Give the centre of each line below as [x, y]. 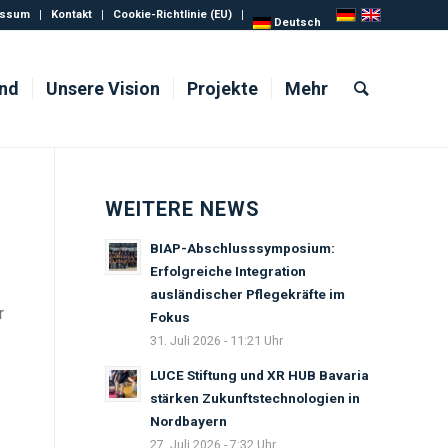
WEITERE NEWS [183, 209]
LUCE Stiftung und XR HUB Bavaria [260, 375]
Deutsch [297, 22]
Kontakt [71, 14]
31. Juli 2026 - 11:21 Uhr [217, 340]
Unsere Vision [103, 88]
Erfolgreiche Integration [228, 271]
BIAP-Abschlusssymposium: [243, 248]
